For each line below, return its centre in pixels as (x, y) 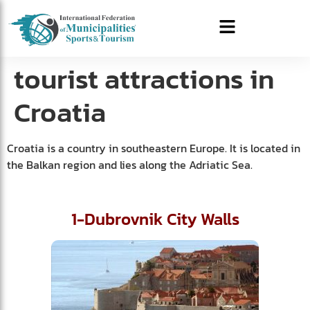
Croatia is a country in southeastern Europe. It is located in (154, 148)
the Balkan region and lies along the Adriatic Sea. (130, 165)
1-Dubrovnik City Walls (155, 219)
